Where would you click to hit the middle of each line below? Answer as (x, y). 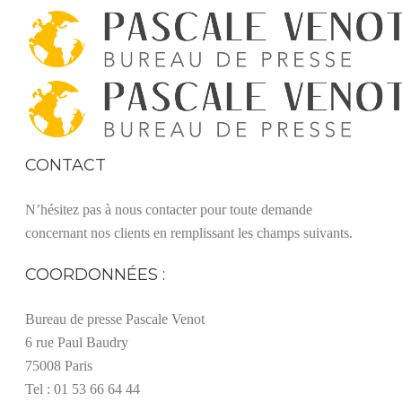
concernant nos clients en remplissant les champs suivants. (189, 233)
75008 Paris (59, 366)
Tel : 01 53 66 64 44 (83, 389)
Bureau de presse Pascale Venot (115, 319)
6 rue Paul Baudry (77, 342)
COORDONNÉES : (95, 275)
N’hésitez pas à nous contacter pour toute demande (169, 210)
